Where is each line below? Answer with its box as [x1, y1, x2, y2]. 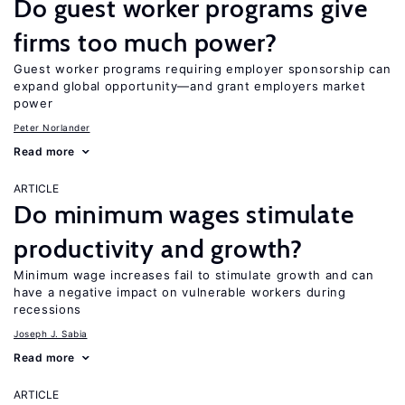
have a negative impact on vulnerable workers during [14, 285, 346, 299]
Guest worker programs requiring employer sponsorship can [14, 61, 391, 76]
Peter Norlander [14, 122, 90, 133]
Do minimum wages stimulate [14, 199, 354, 230]
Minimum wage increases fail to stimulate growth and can [14, 268, 374, 282]
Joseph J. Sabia [14, 328, 88, 339]
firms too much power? [14, 27, 278, 58]
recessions [14, 302, 81, 316]
